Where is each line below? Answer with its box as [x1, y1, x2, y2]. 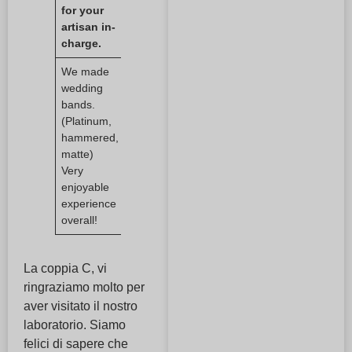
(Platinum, [61, 115, 112, 128]
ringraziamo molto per [24, 280, 145, 295]
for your [61, 4, 104, 17]
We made [61, 65, 110, 79]
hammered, [61, 131, 119, 145]
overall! [61, 214, 98, 227]
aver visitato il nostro [24, 299, 137, 313]
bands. [61, 98, 96, 112]
